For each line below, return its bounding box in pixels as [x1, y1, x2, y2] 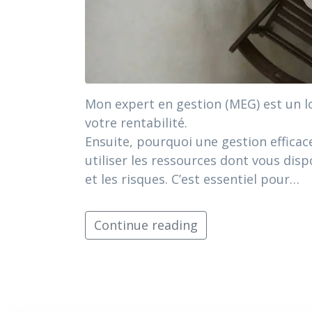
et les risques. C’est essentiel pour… [85, 170, 299, 187]
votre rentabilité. [85, 114, 187, 131]
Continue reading [94, 216, 198, 233]
